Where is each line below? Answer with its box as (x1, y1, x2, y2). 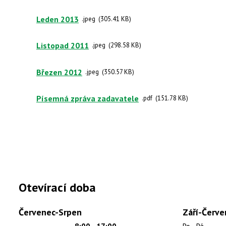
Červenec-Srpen (19, 206, 82, 218)
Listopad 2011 (36, 40, 89, 50)
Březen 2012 (36, 67, 82, 77)
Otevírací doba (19, 179, 96, 195)
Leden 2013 (36, 14, 79, 24)
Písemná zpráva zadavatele (36, 93, 139, 103)
